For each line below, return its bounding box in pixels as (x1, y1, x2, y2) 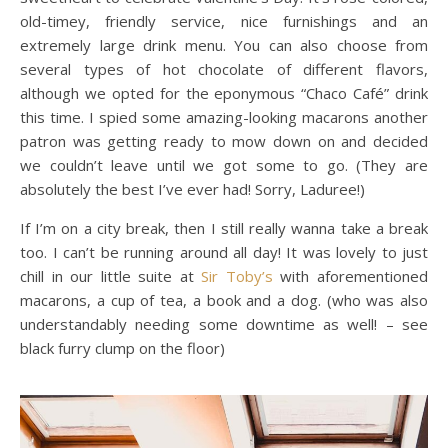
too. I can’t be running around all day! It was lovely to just (20, 241, 428, 262)
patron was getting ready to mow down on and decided (20, 130, 428, 151)
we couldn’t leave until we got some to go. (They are (20, 154, 428, 175)
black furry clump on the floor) (20, 337, 225, 358)
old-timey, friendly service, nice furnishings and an (20, 10, 428, 31)
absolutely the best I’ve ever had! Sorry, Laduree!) (20, 178, 365, 199)
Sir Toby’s (201, 265, 273, 286)
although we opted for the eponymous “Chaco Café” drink (20, 82, 428, 103)
